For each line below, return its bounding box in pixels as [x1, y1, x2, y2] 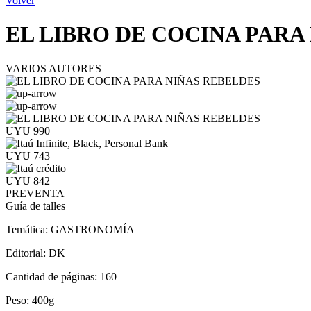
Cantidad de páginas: [6, 270, 100, 283]
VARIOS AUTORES [6, 62, 101, 74]
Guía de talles [6, 199, 65, 212]
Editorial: [6, 246, 49, 259]
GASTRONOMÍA [51, 223, 135, 235]
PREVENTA [6, 187, 65, 199]
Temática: [6, 223, 51, 235]
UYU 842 [6, 174, 50, 187]
